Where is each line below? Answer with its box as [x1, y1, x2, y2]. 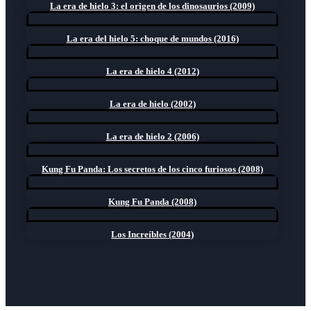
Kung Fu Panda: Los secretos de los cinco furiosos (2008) [42, 164, 264, 175]
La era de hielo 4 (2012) [106, 66, 199, 77]
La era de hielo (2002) [109, 99, 196, 110]
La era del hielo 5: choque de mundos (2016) [66, 33, 239, 44]
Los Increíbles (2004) [111, 229, 194, 240]
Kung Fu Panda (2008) [108, 196, 197, 208]
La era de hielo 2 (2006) [106, 131, 199, 142]
